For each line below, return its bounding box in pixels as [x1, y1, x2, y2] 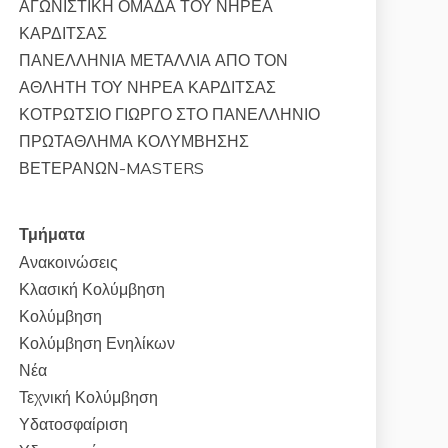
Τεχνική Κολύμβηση [19, 387, 158, 408]
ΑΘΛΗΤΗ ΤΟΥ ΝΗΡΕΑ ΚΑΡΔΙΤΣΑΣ [19, 77, 276, 98]
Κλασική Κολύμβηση [19, 279, 165, 300]
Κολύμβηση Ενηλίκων [19, 333, 175, 354]
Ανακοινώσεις [19, 252, 118, 273]
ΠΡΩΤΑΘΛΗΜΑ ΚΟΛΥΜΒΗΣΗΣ [19, 131, 249, 152]
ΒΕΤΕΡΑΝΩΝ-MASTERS [19, 158, 204, 179]
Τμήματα [19, 225, 85, 246]
